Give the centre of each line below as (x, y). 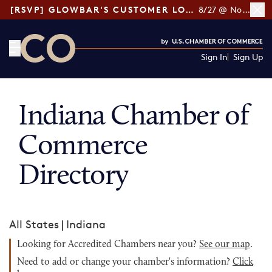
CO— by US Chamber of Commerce (110, 70)
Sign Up (248, 57)
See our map (225, 245)
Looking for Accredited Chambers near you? (108, 245)
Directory (73, 177)
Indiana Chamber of (134, 117)
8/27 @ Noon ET (246, 9)
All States (34, 224)
